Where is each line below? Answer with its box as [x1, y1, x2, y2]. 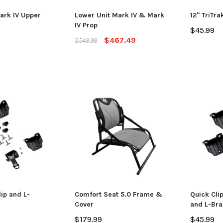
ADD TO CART [91, 9, 142, 17]
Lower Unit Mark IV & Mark [75, 10, 165, 19]
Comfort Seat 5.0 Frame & [75, 190, 163, 199]
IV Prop [75, 20, 98, 29]
